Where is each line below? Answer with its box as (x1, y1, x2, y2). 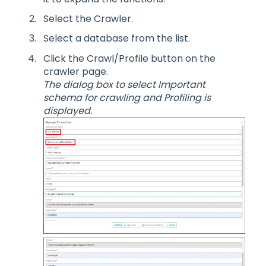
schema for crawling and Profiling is (43, 90, 211, 104)
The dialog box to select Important (43, 77, 205, 91)
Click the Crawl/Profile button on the (43, 51, 216, 65)
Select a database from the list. (43, 31, 190, 46)
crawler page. (43, 64, 108, 78)
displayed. (43, 103, 92, 118)
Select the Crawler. (43, 12, 135, 26)
